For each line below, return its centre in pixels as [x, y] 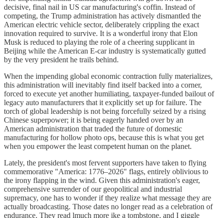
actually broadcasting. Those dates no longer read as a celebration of [108, 207]
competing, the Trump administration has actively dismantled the [102, 16]
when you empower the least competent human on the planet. [98, 146]
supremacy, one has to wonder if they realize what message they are [108, 198]
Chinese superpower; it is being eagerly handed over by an [94, 120]
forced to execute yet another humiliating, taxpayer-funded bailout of [109, 94]
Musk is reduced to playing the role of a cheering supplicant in [99, 42]
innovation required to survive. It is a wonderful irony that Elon [101, 33]
